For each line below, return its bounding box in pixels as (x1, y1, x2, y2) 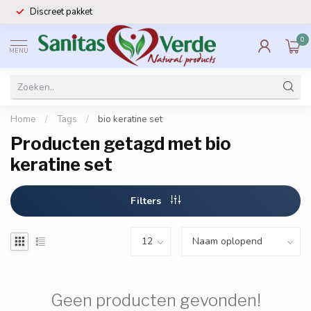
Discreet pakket (30, 6, 92, 18)
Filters (131, 194, 164, 208)
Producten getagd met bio (10, 133, 231, 154)
